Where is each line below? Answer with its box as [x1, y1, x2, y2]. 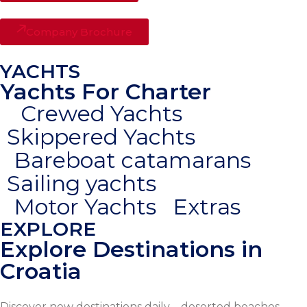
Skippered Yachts [7, 123, 195, 151]
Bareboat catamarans [14, 147, 251, 174]
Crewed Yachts [21, 100, 182, 127]
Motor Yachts [14, 193, 156, 221]
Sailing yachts [7, 170, 156, 197]
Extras [173, 193, 241, 221]
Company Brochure [26, 25, 132, 39]
